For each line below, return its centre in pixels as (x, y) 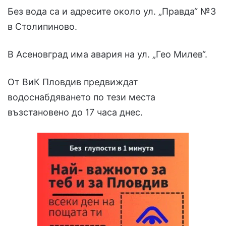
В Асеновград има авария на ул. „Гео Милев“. (107, 54)
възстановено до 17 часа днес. (75, 112)
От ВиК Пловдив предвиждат (73, 82)
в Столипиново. (42, 27)
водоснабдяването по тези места (81, 97)
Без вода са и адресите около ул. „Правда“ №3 (112, 12)
